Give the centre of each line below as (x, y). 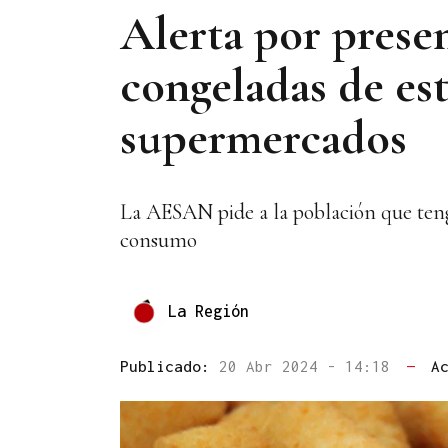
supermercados (263, 137)
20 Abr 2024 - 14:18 (309, 366)
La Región (208, 310)
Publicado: (169, 366)
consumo (158, 240)
